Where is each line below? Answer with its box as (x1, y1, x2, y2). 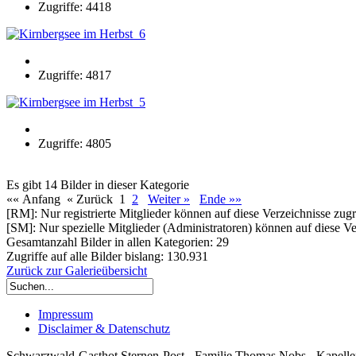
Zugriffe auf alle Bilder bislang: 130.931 (6, 249, 208, 263)
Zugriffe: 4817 (38, 68, 111, 82)
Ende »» (199, 192, 242, 206)
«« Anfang (6, 192, 67, 206)
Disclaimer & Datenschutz (38, 321, 170, 335)
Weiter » (148, 192, 190, 206)
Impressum (38, 307, 93, 321)
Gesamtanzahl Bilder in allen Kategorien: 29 (6, 234, 229, 249)
